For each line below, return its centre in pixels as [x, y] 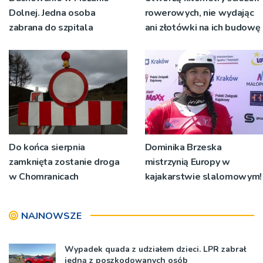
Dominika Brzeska [183, 147]
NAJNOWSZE [51, 216]
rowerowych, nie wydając [199, 13]
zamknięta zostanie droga [64, 162]
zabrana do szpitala [51, 27]
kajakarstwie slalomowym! [203, 176]
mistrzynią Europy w [187, 162]
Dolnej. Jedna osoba [52, 13]
